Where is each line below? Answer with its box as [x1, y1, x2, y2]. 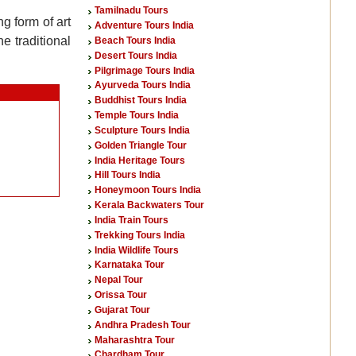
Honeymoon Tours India [95, 184, 201, 196]
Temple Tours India [95, 110, 179, 122]
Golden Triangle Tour [95, 139, 187, 151]
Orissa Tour [95, 289, 147, 301]
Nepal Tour [95, 274, 143, 286]
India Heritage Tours [95, 154, 185, 166]
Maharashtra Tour [95, 334, 175, 346]
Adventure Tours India [95, 20, 194, 32]
